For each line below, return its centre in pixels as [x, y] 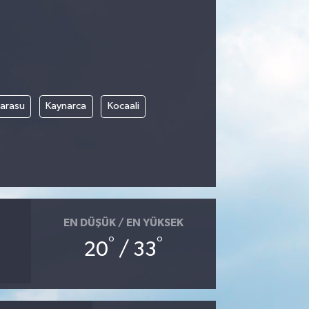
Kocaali [123, 106]
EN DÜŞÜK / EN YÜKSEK [123, 222]
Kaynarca [66, 106]
